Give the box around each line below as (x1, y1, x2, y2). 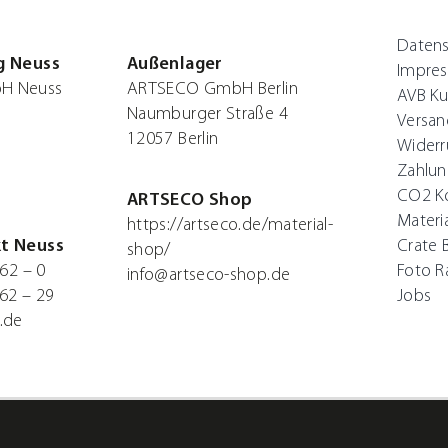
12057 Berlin (127, 130, 219, 150)
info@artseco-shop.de (127, 266, 291, 286)
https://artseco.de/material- (127, 216, 334, 236)
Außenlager (127, 55, 223, 75)
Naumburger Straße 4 (127, 105, 288, 125)
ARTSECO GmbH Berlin (127, 80, 298, 100)
